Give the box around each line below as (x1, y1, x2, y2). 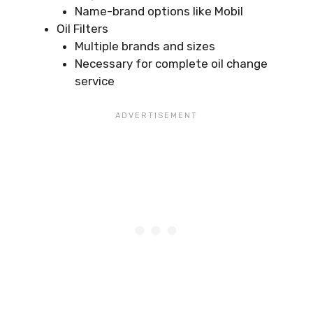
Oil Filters (57, 21, 108, 36)
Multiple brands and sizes (74, 38, 215, 53)
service (74, 73, 115, 88)
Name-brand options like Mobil (74, 3, 243, 18)
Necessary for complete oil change (74, 56, 268, 71)
